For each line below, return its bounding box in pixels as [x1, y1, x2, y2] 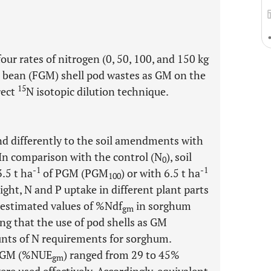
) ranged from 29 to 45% [64, 247, 180, 262]
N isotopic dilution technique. [26, 84, 169, 99]
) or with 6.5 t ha [121, 166, 200, 180]
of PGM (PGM [41, 166, 108, 180]
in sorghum [134, 198, 191, 213]
